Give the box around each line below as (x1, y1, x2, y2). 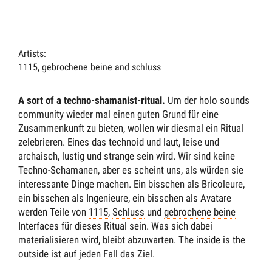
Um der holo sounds (165, 94, 250, 107)
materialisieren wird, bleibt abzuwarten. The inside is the (18, 234, 245, 246)
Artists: (18, 48, 46, 60)
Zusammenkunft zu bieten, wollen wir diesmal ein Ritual (18, 122, 243, 135)
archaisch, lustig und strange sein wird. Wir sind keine (18, 150, 235, 163)
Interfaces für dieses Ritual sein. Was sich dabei (18, 220, 212, 233)
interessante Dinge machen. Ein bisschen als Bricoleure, (18, 178, 245, 191)
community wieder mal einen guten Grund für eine (18, 108, 219, 121)
